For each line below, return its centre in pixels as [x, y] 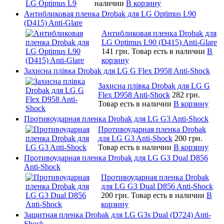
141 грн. [116, 51]
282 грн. [186, 94]
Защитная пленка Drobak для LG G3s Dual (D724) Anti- [117, 214]
